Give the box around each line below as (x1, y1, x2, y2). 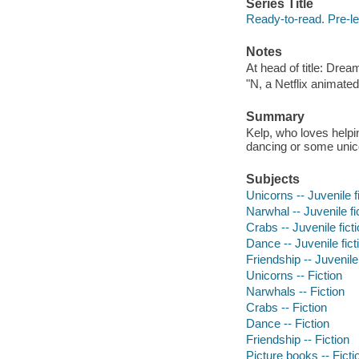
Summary (245, 110, 305, 124)
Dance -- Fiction (245, 316, 329, 330)
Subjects (245, 172, 300, 187)
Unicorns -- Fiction (245, 268, 342, 282)
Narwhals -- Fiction (245, 284, 345, 298)
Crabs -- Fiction (245, 300, 327, 314)
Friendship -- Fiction (245, 332, 349, 346)
